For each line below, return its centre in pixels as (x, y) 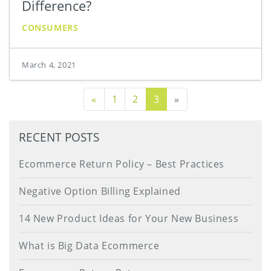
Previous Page (131, 98)
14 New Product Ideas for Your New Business (129, 218)
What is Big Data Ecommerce (89, 245)
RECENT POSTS (59, 137)
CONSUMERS (50, 27)
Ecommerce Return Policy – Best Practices (122, 164)
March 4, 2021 (49, 64)
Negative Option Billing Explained (100, 191)
